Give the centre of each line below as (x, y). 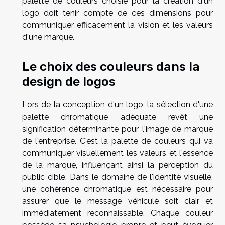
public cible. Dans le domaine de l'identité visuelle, (118, 177)
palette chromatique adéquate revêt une (118, 117)
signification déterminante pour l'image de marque (118, 129)
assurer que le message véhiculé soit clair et (118, 201)
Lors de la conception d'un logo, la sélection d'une (118, 105)
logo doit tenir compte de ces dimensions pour (118, 13)
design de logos (69, 82)
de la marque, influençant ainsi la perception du (118, 165)
